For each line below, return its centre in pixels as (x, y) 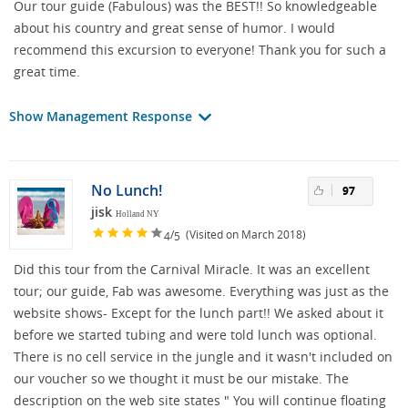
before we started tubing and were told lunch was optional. (195, 334)
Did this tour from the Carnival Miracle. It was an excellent (192, 269)
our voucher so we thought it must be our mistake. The (181, 378)
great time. (47, 71)
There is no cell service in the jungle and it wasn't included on (203, 356)
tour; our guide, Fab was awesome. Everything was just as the (201, 291)
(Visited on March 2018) (243, 235)
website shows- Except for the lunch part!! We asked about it (199, 312)
